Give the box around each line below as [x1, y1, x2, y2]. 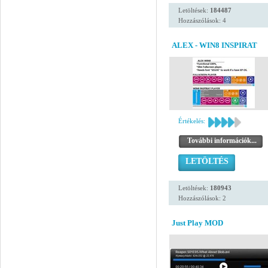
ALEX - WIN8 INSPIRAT [172, 41, 257, 50]
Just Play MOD [172, 218, 223, 227]
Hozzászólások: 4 [178, 17, 226, 24]
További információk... [187, 136, 257, 145]
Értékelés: [178, 117, 205, 124]
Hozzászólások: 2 [178, 194, 226, 202]
